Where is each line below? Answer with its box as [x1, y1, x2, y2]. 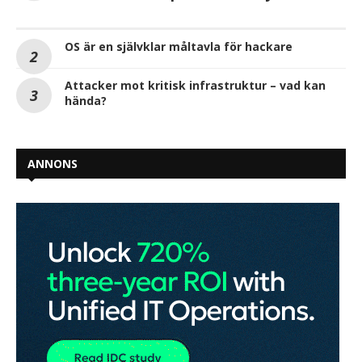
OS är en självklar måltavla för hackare [65, 38, 293, 54]
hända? [65, 92, 107, 108]
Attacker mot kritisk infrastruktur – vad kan [65, 77, 326, 93]
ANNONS [27, 155, 78, 171]
